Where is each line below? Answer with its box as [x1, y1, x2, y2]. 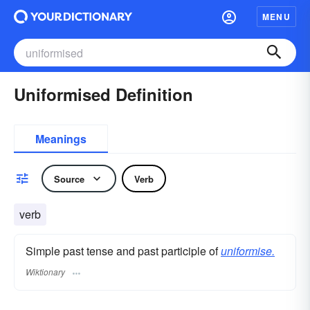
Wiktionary [26, 266, 65, 278]
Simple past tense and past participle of [26, 243, 221, 259]
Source [54, 172, 84, 185]
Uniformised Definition [14, 82, 193, 106]
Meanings [35, 131, 86, 147]
